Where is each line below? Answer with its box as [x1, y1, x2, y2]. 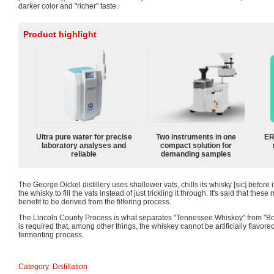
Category [18, 262, 49, 271]
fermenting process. [18, 230, 84, 239]
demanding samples [160, 149, 231, 158]
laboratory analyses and [42, 141, 126, 150]
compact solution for [160, 141, 232, 150]
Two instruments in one [155, 132, 236, 141]
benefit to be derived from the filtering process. [18, 197, 171, 206]
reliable [71, 149, 97, 158]
